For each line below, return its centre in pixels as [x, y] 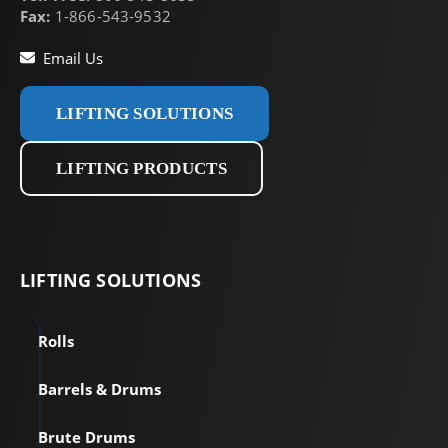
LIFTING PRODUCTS [141, 168]
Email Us [72, 57]
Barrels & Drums [99, 389]
